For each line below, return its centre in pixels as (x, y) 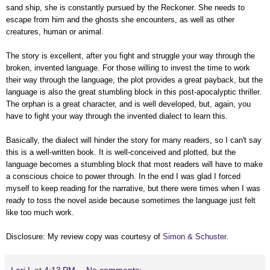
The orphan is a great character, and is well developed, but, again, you (128, 104)
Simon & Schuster (194, 237)
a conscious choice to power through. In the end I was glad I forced (123, 176)
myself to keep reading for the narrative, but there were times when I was (133, 188)
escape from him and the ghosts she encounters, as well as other (120, 20)
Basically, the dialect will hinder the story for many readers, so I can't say (134, 140)
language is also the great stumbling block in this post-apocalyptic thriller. (134, 92)
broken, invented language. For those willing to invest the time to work (128, 68)
